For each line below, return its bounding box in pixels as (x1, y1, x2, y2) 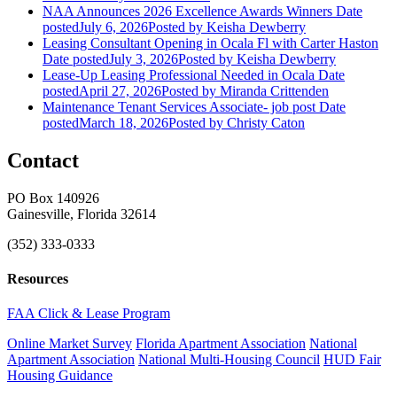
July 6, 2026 (79, 19, 148, 35)
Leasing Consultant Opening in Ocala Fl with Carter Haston (43, 35, 378, 51)
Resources (7, 270, 68, 286)
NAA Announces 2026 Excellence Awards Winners (43, 3, 332, 19)
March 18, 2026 (79, 114, 168, 130)
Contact (7, 148, 79, 172)
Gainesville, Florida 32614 (7, 206, 156, 222)
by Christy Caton (206, 114, 305, 130)
